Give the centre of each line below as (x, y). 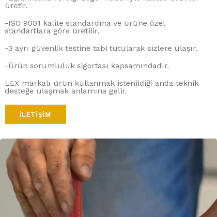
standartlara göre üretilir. (52, 31)
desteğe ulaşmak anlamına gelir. (66, 91)
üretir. (16, 6)
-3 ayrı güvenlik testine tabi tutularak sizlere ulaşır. (101, 48)
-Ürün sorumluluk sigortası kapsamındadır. (87, 66)
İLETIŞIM (35, 115)
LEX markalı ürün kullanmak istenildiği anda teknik (102, 83)
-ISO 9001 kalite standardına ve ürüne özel (85, 23)
